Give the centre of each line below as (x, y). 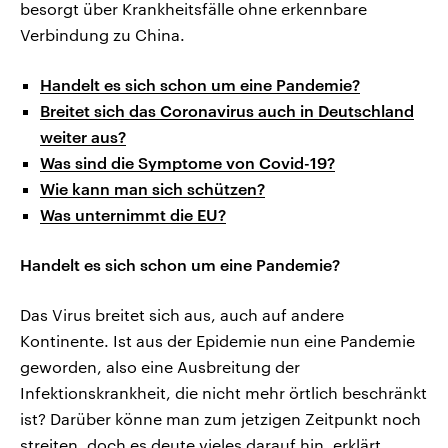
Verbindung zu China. (102, 35)
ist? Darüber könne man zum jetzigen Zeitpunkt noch (220, 419)
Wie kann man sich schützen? (152, 189)
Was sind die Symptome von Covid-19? (187, 163)
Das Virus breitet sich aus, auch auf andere (182, 315)
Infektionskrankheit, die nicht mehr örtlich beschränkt (223, 393)
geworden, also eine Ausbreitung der (160, 367)
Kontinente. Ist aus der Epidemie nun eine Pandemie (217, 341)
